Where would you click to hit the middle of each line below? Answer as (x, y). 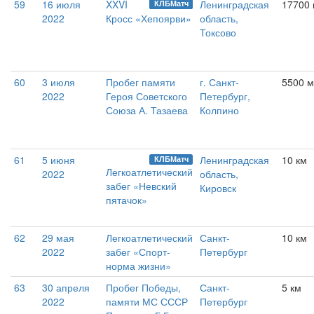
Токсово (218, 33)
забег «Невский (141, 186)
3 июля (59, 82)
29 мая (58, 238)
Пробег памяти (141, 82)
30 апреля (66, 288)
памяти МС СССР (147, 302)
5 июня (59, 160)
